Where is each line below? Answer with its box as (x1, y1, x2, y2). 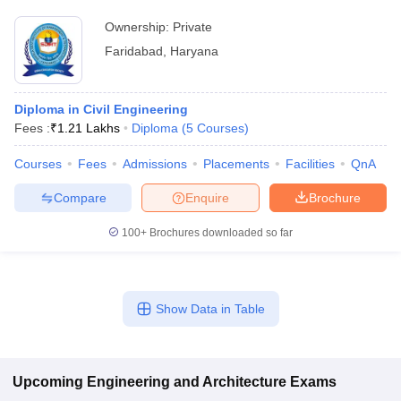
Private (173, 20, 212, 34)
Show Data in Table (155, 302, 265, 316)
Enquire (185, 190, 229, 205)
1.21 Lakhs (57, 121, 120, 135)
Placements (203, 157, 269, 171)
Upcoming (13, 374, 83, 389)
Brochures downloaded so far (147, 226, 293, 239)
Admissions (123, 157, 187, 171)
